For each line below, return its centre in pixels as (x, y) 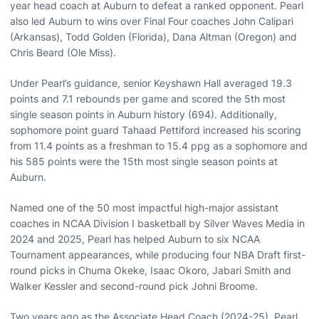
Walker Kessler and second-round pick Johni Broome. (134, 286)
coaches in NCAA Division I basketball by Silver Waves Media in (157, 223)
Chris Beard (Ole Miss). (63, 52)
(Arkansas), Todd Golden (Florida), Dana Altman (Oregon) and (153, 36)
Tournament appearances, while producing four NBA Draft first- (158, 254)
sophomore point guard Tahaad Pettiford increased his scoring (156, 130)
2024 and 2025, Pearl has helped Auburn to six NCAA (135, 239)
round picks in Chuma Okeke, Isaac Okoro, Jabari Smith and (151, 270)
